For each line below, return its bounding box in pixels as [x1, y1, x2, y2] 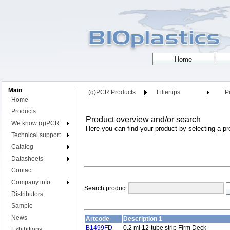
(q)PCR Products [88, 89, 136, 96]
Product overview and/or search [86, 115, 201, 124]
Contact [11, 167, 33, 174]
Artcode [86, 215, 109, 222]
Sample [11, 202, 33, 209]
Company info [11, 179, 50, 186]
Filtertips [157, 89, 180, 96]
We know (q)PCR [11, 120, 60, 127]
